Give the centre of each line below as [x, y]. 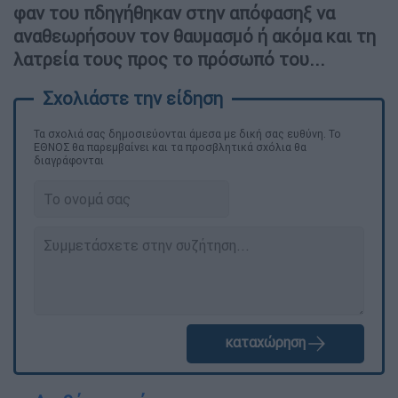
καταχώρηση [265, 342]
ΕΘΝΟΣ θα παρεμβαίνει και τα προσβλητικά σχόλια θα [170, 147]
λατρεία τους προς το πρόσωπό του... [169, 59]
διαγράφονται [69, 160]
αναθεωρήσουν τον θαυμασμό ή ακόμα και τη [195, 36]
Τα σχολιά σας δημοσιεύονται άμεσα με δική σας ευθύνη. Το [187, 133]
